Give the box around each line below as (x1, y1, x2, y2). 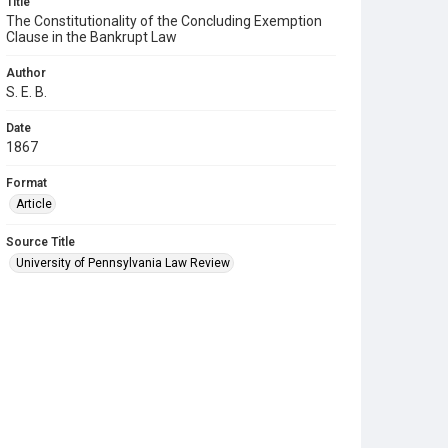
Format (6, 176, 47, 190)
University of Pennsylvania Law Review (16, 256, 230, 270)
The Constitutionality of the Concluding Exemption (6, 13, 322, 29)
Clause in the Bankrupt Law (6, 29, 177, 45)
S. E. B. (6, 84, 47, 100)
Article (16, 197, 52, 211)
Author (6, 66, 46, 80)
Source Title (6, 235, 75, 249)
